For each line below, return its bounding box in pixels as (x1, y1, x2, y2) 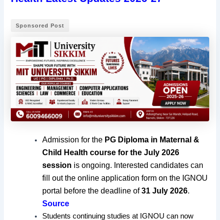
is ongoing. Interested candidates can (74, 161, 204, 169)
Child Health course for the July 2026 (42, 148, 180, 157)
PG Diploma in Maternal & (105, 135, 200, 144)
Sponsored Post (16, 22, 65, 28)
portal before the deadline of (42, 186, 142, 195)
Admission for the (42, 135, 105, 144)
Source (42, 199, 72, 208)
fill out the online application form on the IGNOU (42, 173, 208, 182)
